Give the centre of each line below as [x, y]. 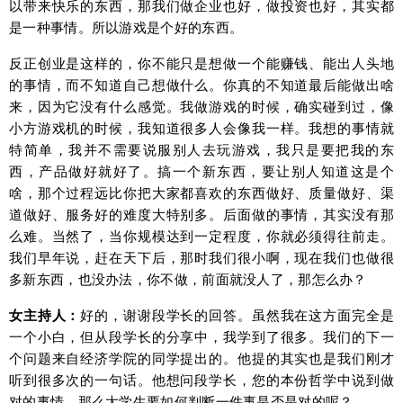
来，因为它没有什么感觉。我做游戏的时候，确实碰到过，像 [201, 106]
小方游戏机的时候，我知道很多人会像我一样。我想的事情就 [201, 128]
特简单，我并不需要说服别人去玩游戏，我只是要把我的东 [201, 149]
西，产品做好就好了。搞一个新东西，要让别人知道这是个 [201, 171]
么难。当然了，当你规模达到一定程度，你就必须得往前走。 [201, 236]
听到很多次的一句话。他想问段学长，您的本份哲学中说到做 [201, 380]
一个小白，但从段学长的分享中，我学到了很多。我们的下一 [201, 336]
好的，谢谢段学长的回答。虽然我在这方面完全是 [237, 315]
